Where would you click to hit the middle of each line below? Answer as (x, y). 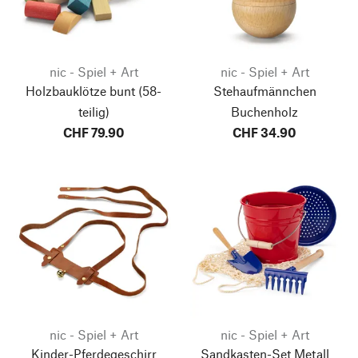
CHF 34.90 (265, 132)
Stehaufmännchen (265, 91)
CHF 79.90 (93, 132)
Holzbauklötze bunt (80, 91)
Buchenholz (265, 111)
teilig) (93, 111)
